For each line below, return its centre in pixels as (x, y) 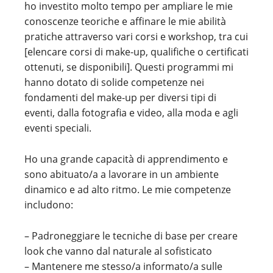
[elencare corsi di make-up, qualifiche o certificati (136, 52)
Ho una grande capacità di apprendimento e (126, 159)
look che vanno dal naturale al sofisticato (118, 251)
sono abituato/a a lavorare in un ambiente (122, 174)
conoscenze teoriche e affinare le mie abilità (125, 21)
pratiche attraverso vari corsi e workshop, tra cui (136, 37)
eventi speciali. (58, 128)
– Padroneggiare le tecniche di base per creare (131, 236)
